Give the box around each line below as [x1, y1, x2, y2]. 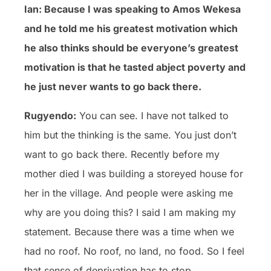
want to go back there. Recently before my [24, 148, 220, 160]
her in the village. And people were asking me [24, 186, 233, 199]
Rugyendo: [24, 109, 76, 122]
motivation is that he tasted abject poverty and [24, 60, 246, 73]
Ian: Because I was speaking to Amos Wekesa [24, 2, 241, 15]
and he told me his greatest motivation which [24, 22, 238, 34]
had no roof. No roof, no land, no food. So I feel [24, 244, 244, 257]
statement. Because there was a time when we [24, 225, 234, 238]
